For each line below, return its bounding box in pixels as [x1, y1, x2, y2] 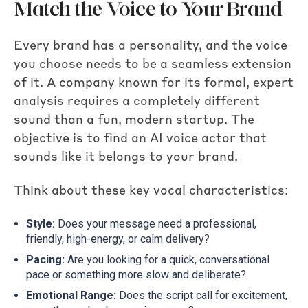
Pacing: [25, 252, 65, 266]
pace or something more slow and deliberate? [25, 267, 246, 281]
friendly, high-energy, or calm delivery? [25, 232, 210, 245]
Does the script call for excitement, [115, 288, 287, 302]
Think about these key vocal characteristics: [14, 185, 288, 198]
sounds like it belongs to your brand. [14, 151, 238, 164]
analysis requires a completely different [14, 95, 260, 108]
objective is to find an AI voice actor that [14, 132, 267, 145]
